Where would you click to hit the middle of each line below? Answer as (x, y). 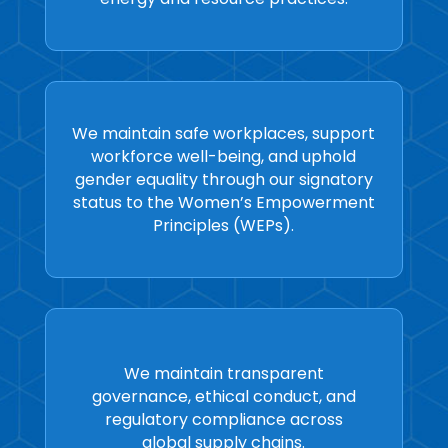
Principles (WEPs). (224, 225)
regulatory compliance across (223, 419)
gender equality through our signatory (223, 179)
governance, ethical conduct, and (223, 396)
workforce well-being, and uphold (224, 156)
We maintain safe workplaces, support (224, 133)
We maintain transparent (223, 373)
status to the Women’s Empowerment (223, 202)
